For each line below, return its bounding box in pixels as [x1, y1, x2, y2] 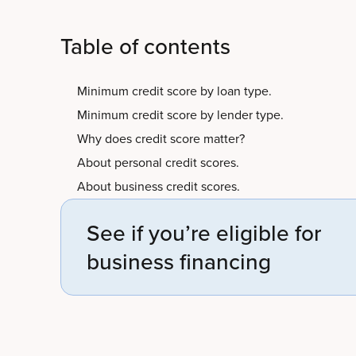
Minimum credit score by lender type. [77, 106, 284, 124]
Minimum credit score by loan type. [77, 82, 272, 100]
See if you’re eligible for [87, 217, 321, 249]
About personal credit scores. [77, 153, 239, 172]
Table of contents [60, 30, 230, 62]
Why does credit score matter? [77, 130, 245, 148]
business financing [87, 246, 271, 277]
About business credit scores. [77, 177, 240, 195]
